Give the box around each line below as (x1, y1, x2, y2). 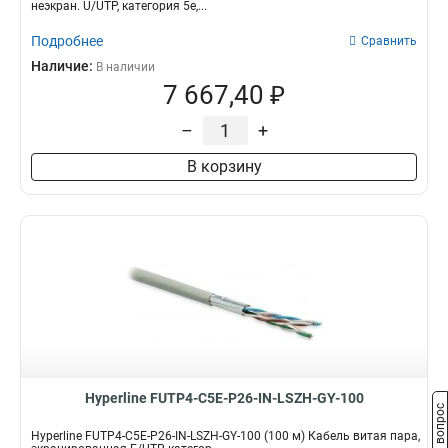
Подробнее (31, 33, 103, 49)
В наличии (96, 60, 155, 74)
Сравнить (361, 34, 417, 48)
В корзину (186, 157, 262, 176)
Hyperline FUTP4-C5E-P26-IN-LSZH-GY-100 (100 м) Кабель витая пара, (31, 429, 420, 443)
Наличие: (31, 58, 96, 74)
